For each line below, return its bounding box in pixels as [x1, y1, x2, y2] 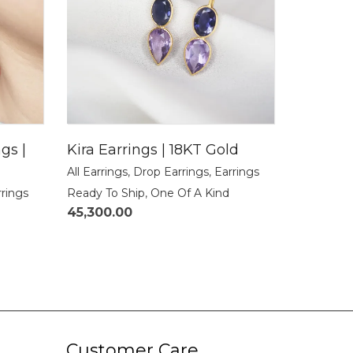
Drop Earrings [133, 165, 209, 180]
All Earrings [67, 165, 128, 180]
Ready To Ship [67, 186, 145, 201]
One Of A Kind [150, 186, 229, 201]
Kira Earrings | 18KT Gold [67, 141, 239, 159]
